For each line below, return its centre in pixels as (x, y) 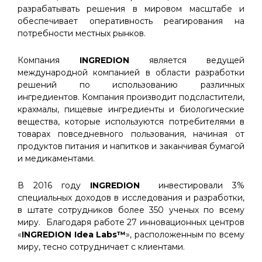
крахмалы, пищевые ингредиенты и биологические (131, 109)
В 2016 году (54, 185)
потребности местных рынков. (82, 33)
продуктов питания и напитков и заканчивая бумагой (131, 146)
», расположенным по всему (185, 235)
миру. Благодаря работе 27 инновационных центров (131, 222)
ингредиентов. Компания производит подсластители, (131, 97)
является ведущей (187, 60)
